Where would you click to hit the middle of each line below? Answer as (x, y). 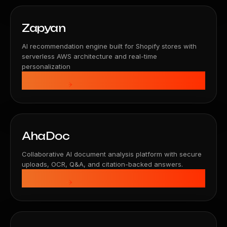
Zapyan (44, 28)
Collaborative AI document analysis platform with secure (112, 154)
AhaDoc (46, 136)
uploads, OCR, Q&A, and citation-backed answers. (102, 164)
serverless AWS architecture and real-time (89, 56)
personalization (46, 66)
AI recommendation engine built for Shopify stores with (109, 46)
